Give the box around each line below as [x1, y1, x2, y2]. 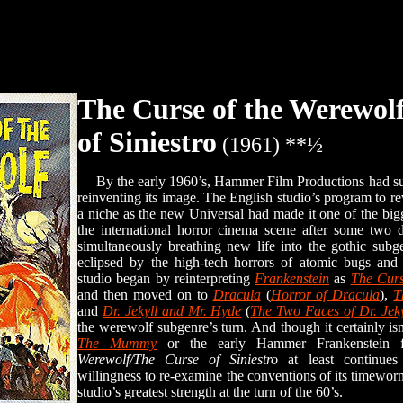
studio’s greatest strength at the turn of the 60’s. [77, 384, 343, 399]
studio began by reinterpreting [77, 271, 255, 286]
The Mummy [77, 336, 157, 351]
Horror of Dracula [270, 287, 381, 302]
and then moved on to [77, 287, 213, 302]
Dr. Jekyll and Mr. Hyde [102, 303, 242, 318]
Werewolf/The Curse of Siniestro [77, 352, 279, 367]
